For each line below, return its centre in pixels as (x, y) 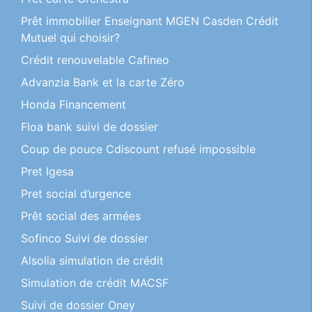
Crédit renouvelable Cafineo (95, 60)
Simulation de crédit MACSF (95, 283)
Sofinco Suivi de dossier (85, 238)
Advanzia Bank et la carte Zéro (103, 82)
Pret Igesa (47, 171)
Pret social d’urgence (76, 194)
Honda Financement (73, 104)
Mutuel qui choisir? (70, 38)
